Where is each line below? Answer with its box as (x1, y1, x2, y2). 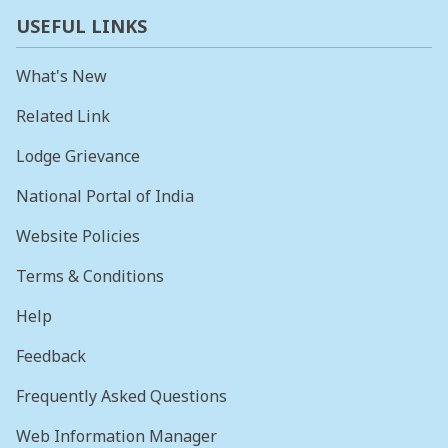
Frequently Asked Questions (16, 385, 227, 408)
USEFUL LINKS (16, 14, 147, 39)
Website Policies (16, 225, 140, 248)
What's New (16, 65, 107, 88)
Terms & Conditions (16, 265, 164, 288)
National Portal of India (16, 185, 194, 208)
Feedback (16, 345, 86, 368)
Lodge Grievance (16, 145, 140, 168)
